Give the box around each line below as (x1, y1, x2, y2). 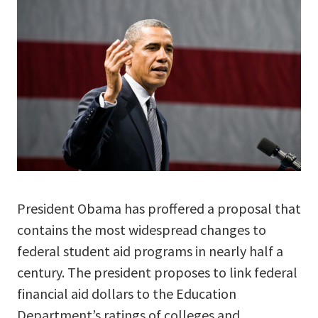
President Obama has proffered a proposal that (17, 199, 301, 218)
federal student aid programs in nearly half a (17, 242, 283, 261)
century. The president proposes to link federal (17, 263, 297, 282)
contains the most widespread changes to (17, 221, 266, 239)
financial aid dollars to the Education (17, 285, 236, 303)
